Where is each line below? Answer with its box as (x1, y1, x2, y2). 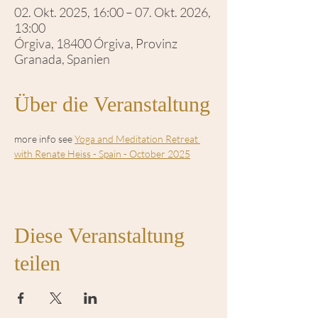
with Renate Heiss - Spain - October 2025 (14, 148, 190, 160)
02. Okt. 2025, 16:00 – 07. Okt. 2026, (14, 4, 211, 20)
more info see (14, 133, 75, 145)
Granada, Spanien (14, 51, 110, 67)
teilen (14, 245, 60, 285)
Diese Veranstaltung (14, 217, 185, 258)
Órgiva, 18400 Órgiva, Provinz (14, 35, 177, 51)
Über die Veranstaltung (14, 86, 210, 126)
